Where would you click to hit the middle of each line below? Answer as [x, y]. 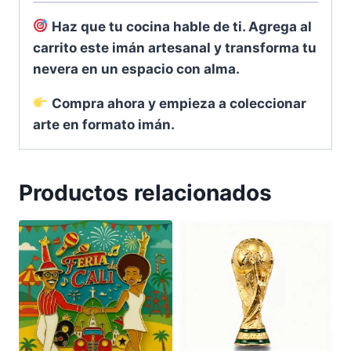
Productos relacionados [145, 192]
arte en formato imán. [104, 124]
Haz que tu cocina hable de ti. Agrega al [182, 26]
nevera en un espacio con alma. [136, 69]
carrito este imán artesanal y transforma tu [175, 47]
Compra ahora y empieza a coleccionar [179, 103]
